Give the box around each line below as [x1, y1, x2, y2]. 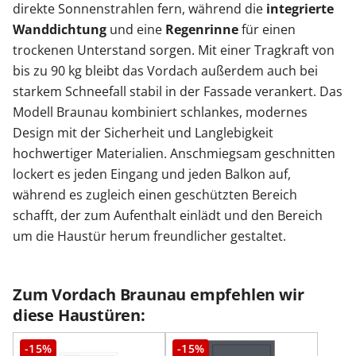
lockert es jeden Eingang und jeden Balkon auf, [13, 164, 291, 183]
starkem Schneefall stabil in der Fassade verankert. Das [13, 82, 342, 100]
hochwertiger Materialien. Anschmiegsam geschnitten [13, 144, 335, 162]
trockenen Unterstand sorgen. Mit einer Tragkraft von [13, 41, 335, 59]
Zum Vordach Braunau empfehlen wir [13, 283, 304, 305]
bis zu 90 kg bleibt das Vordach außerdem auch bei [13, 61, 318, 79]
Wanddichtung [13, 20, 106, 38]
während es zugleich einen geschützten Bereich [13, 185, 297, 203]
